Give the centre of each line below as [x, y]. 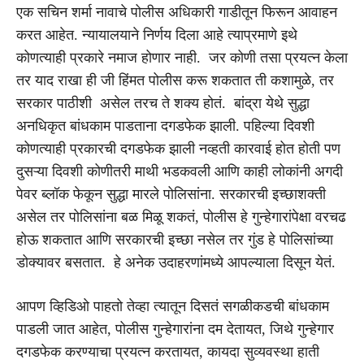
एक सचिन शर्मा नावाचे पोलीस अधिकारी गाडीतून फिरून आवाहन [177, 12]
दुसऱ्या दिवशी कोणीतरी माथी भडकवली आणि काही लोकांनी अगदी [180, 171]
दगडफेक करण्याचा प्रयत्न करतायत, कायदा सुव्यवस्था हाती [168, 351]
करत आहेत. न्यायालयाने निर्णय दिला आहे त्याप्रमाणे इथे [157, 35]
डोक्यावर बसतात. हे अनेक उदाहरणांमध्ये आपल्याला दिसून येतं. [176, 262]
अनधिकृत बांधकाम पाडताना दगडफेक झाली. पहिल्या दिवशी [165, 126]
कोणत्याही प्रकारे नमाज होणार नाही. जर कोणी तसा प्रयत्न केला [182, 57]
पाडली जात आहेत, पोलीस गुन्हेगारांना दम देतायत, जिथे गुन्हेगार [175, 329]
